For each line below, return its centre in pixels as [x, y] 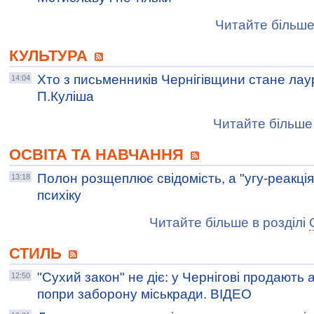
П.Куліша [66, 96]
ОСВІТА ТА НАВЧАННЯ [98, 155]
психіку [59, 195]
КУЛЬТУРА [50, 56]
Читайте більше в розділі [229, 223]
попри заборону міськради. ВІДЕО [144, 294]
